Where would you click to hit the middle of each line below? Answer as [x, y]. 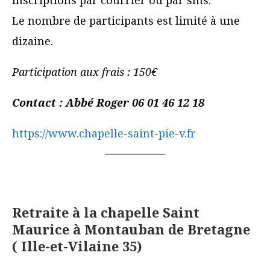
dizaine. [33, 41]
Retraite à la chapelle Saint [106, 212]
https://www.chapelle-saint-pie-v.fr [104, 133]
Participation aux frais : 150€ [85, 72]
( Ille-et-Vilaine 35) [79, 246]
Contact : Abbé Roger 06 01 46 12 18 [108, 103]
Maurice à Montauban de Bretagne [131, 229]
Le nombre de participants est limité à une [126, 21]
